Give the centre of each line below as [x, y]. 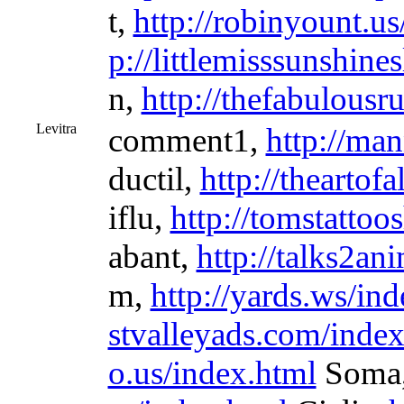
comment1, [187, 140]
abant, [152, 257]
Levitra [56, 129]
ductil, [154, 179]
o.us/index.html [212, 373]
